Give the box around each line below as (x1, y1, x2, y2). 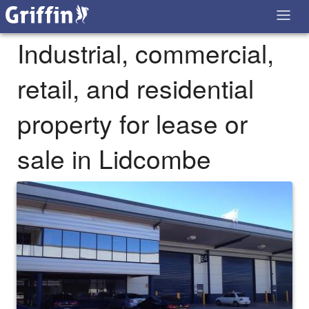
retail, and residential (17, 70, 254, 107)
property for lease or (17, 105, 248, 142)
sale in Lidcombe (17, 140, 211, 177)
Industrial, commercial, (17, 34, 274, 72)
